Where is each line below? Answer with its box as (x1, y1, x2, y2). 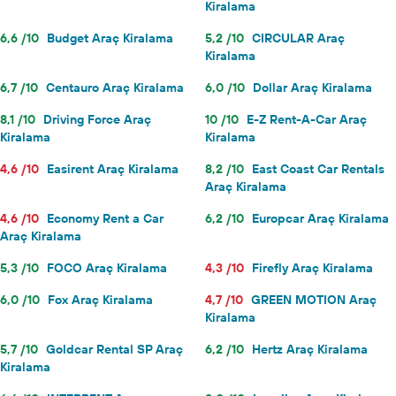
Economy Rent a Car (47, 210, 164, 226)
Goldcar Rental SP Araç (46, 341, 183, 357)
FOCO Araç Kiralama (47, 260, 167, 276)
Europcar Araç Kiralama (252, 210, 389, 226)
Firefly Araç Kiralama (252, 260, 373, 276)
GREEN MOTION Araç (251, 292, 377, 308)
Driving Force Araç (43, 111, 151, 127)
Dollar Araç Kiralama (253, 80, 372, 95)
